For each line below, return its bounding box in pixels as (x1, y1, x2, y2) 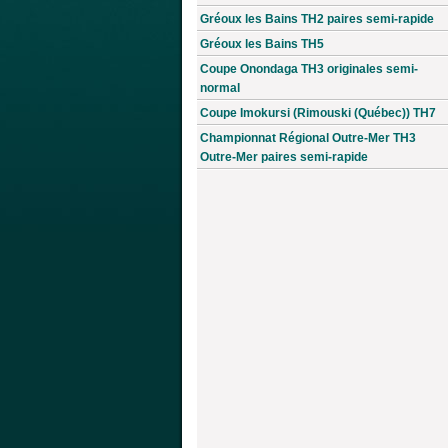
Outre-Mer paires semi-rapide (200, 149, 368, 164)
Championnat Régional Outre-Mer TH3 (200, 130, 416, 145)
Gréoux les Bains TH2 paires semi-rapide (200, 11, 434, 26)
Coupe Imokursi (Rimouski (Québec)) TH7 (200, 105, 436, 120)
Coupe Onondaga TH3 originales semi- (200, 61, 418, 76)
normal (200, 80, 240, 95)
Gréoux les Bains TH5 (200, 36, 324, 51)
